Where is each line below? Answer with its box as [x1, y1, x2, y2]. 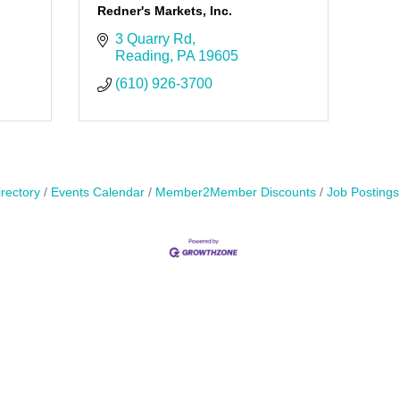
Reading [114, 48, 170, 64]
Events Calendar [50, 186, 145, 200]
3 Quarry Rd [114, 31, 192, 47]
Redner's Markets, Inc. [96, 4, 232, 19]
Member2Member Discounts [154, 186, 316, 200]
